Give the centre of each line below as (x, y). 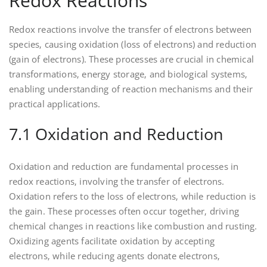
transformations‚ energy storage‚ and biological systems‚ (128, 74)
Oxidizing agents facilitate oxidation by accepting (112, 241)
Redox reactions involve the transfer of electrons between (131, 30)
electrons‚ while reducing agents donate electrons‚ (115, 256)
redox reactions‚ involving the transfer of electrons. (117, 181)
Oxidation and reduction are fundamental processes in (124, 167)
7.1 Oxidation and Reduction (116, 134)
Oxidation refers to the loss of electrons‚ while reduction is (133, 196)
